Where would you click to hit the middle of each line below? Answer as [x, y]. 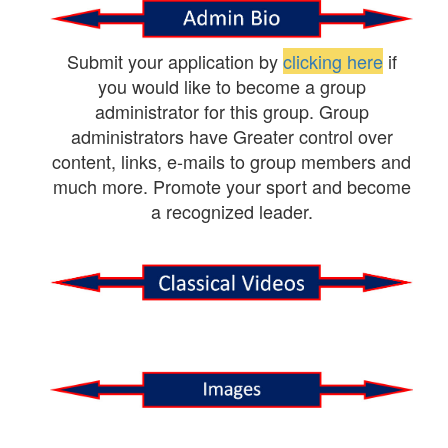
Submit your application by [174, 61]
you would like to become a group [231, 86]
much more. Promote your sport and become [231, 186]
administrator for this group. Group [231, 111]
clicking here [332, 61]
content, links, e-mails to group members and [231, 161]
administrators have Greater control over [231, 136]
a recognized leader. [231, 211]
